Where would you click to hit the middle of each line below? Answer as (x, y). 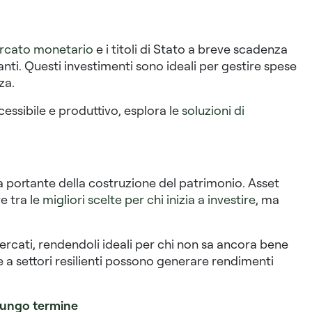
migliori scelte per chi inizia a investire (149, 200)
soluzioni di (213, 110)
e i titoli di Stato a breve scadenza (190, 49)
